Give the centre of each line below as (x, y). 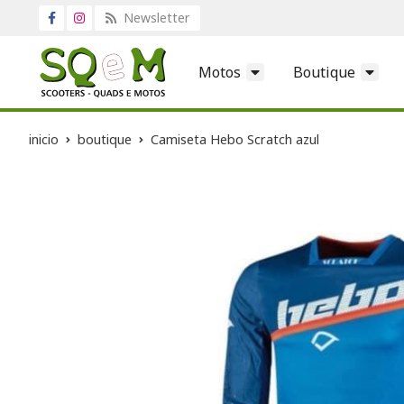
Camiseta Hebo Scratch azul (235, 139)
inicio (44, 139)
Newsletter (155, 18)
